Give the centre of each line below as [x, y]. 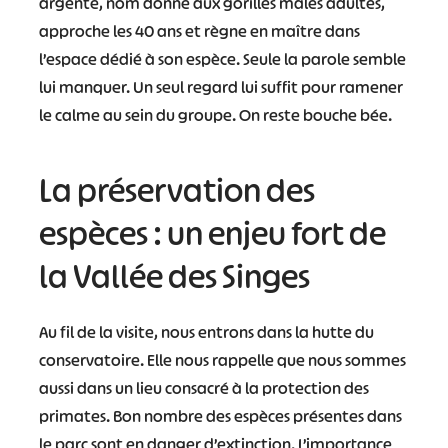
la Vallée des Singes [174, 276]
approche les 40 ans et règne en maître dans [199, 31]
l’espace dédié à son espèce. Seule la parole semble [222, 59]
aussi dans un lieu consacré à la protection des [203, 388]
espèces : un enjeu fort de [212, 233]
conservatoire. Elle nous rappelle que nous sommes [222, 360]
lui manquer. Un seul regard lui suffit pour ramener [220, 87]
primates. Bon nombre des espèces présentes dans [220, 416]
